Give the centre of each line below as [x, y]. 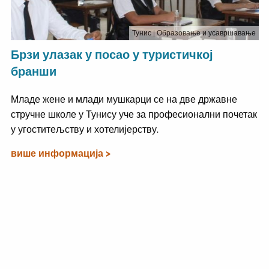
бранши [33, 71]
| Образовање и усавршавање [204, 33]
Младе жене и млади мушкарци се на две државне [124, 99]
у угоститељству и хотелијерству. [84, 129]
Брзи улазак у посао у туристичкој [112, 54]
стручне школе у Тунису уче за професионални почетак [134, 114]
